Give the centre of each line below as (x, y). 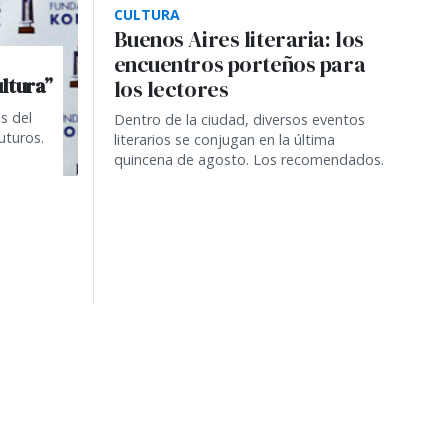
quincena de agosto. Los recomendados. (248, 159)
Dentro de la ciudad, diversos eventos (239, 119)
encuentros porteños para (239, 64)
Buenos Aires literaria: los (238, 39)
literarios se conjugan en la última (224, 139)
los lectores (171, 89)
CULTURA (146, 14)
